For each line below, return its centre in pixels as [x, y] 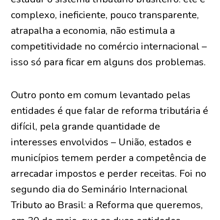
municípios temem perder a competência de [109, 158]
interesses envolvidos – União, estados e [101, 142]
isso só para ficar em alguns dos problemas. [109, 62]
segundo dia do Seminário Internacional [99, 189]
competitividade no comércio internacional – [109, 46]
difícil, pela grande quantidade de [86, 126]
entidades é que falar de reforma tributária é [110, 111]
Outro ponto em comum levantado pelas [101, 95]
